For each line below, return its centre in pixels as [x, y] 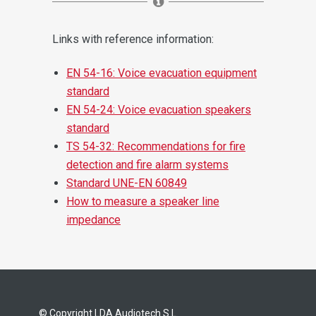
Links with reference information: [133, 39]
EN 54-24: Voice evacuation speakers [159, 109]
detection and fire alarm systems [147, 164]
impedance [93, 219]
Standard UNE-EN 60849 [127, 183]
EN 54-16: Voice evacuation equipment [162, 73]
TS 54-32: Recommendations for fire [156, 146]
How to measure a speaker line [143, 201]
